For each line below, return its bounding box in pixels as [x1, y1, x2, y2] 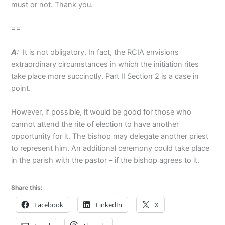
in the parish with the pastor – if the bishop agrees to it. [11, 155, 200, 165]
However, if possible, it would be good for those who [11, 107, 192, 117]
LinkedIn [96, 200, 123, 210]
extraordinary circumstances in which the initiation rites [11, 59, 199, 69]
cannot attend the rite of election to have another [11, 119, 179, 129]
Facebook [34, 200, 64, 210]
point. [11, 83, 31, 93]
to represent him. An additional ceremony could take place [11, 143, 210, 153]
